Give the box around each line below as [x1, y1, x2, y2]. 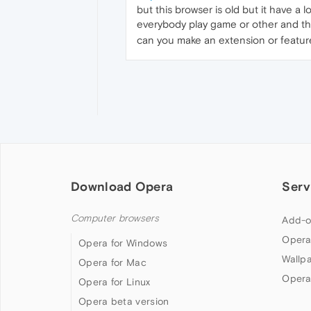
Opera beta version [78, 296, 169, 308]
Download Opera [71, 179, 174, 194]
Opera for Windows [78, 237, 168, 249]
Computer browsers [71, 212, 160, 225]
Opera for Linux [78, 276, 151, 288]
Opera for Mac [78, 257, 146, 269]
